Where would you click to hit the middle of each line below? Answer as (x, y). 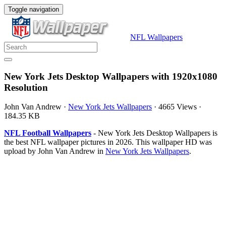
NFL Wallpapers (156, 37)
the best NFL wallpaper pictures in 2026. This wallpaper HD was (108, 142)
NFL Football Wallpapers (48, 133)
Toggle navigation (34, 9)
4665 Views (178, 107)
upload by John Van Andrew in (55, 151)
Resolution (26, 87)
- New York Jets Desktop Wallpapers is (154, 133)
